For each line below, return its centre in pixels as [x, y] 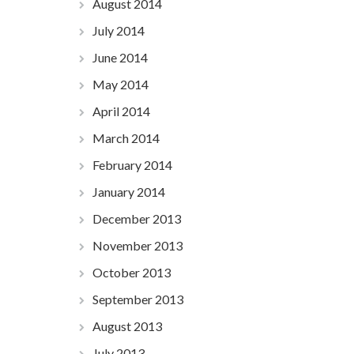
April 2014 [121, 111]
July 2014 [118, 30]
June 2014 [120, 57]
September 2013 [137, 299]
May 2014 [120, 84]
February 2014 [132, 165]
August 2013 [127, 326]
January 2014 [128, 192]
